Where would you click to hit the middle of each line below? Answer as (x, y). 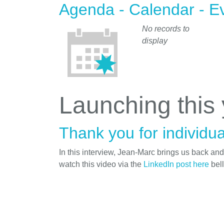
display (155, 40)
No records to (166, 28)
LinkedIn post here (176, 164)
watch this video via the (101, 164)
